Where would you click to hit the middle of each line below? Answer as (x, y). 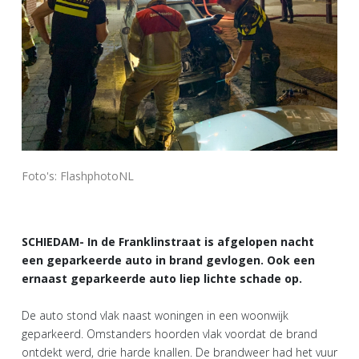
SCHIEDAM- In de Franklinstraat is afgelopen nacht (168, 241)
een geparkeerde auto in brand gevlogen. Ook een (168, 260)
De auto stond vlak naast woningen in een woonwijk (155, 315)
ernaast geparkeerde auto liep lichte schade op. (162, 278)
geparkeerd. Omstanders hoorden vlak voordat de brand (169, 333)
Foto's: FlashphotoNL (78, 175)
